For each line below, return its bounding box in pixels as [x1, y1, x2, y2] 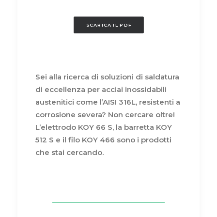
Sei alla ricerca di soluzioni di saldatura [35, 72, 179, 81]
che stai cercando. [35, 147, 104, 157]
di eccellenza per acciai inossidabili [35, 84, 167, 94]
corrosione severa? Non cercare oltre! [35, 109, 175, 119]
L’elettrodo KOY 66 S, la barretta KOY [35, 122, 172, 132]
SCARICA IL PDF [86, 22, 131, 28]
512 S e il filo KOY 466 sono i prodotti [35, 135, 171, 144]
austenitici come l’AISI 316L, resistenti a [35, 97, 180, 107]
